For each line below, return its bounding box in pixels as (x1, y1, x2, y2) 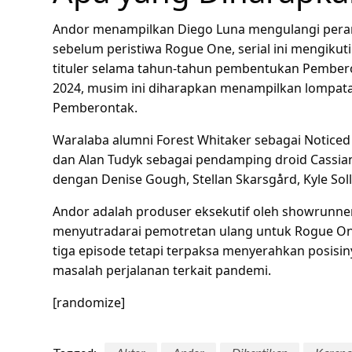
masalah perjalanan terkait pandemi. (53, 262, 271, 279)
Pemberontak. (53, 99, 137, 116)
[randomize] (53, 294, 125, 311)
